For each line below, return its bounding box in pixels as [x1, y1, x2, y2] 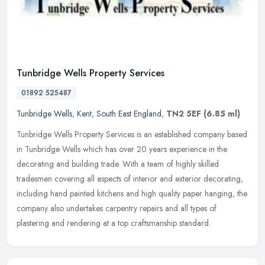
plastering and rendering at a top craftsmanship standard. [17, 217, 211, 230]
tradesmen [17, 173, 52, 185]
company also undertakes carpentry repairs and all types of [17, 202, 216, 215]
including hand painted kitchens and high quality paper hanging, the [17, 188, 247, 200]
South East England [96, 108, 161, 120]
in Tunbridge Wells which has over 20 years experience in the [17, 143, 227, 156]
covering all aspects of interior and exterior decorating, [54, 173, 243, 185]
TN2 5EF [166, 108, 201, 120]
